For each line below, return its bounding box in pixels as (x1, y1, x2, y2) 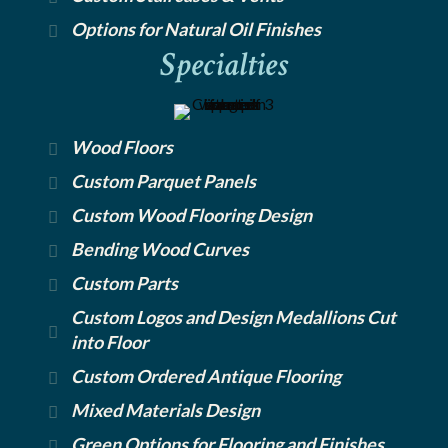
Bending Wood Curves (71, 237, 249, 260)
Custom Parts (71, 271, 178, 294)
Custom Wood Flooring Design (71, 203, 312, 226)
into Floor (71, 330, 148, 353)
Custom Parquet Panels (71, 169, 256, 192)
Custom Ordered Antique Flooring (71, 364, 341, 387)
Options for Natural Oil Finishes (71, 17, 321, 40)
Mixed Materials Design (71, 398, 260, 421)
